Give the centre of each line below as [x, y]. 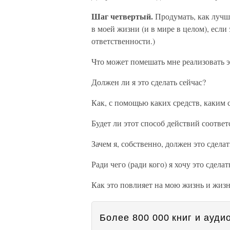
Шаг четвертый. [122, 16]
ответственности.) [123, 41]
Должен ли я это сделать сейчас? [149, 82]
